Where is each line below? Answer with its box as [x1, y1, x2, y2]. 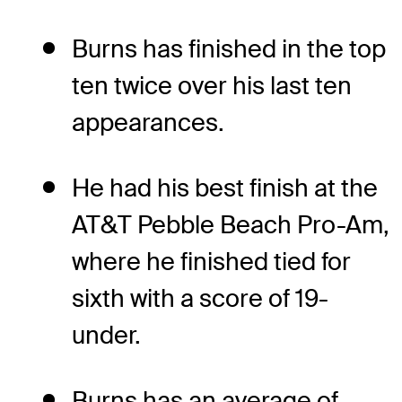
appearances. [72, 106, 224, 138]
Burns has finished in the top [72, 32, 386, 65]
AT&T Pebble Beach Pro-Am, [72, 208, 389, 240]
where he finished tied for [72, 245, 351, 277]
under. [72, 319, 141, 351]
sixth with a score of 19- [72, 282, 328, 314]
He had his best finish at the [72, 171, 378, 204]
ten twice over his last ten [72, 69, 352, 101]
